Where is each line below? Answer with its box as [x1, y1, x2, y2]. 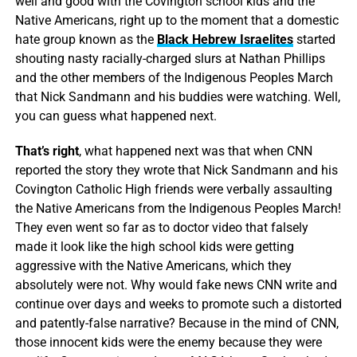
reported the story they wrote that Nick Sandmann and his [14, 162, 338, 178]
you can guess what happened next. [14, 108, 217, 124]
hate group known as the [14, 31, 157, 47]
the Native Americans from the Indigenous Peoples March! [14, 200, 341, 216]
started [292, 31, 335, 47]
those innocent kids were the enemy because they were [14, 334, 322, 350]
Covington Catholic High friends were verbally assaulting [14, 181, 332, 197]
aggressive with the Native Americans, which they [14, 257, 292, 273]
